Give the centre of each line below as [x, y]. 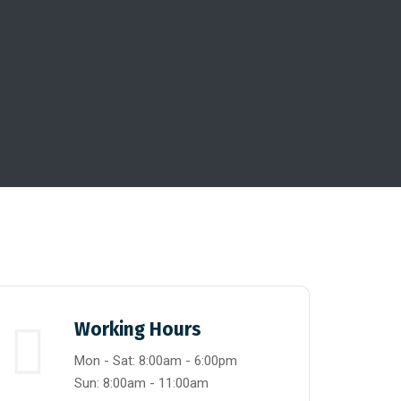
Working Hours [137, 329]
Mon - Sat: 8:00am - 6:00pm [155, 361]
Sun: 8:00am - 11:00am [141, 383]
